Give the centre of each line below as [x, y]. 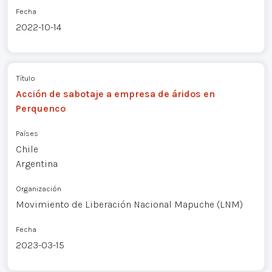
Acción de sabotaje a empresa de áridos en [115, 94]
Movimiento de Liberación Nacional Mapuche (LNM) [129, 205]
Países [27, 134]
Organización [38, 189]
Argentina [36, 164]
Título [25, 78]
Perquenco [40, 109]
